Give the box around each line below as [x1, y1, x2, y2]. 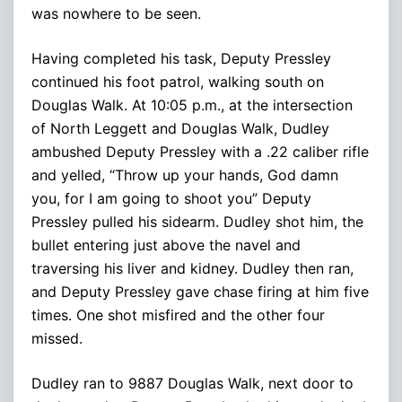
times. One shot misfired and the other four [31, 305, 325, 324]
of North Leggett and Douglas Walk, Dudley [31, 118, 329, 137]
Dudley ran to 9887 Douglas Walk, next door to [31, 373, 354, 392]
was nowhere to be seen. [31, 4, 201, 22]
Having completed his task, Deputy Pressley [31, 48, 331, 67]
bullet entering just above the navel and [31, 235, 301, 254]
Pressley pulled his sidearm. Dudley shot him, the [31, 212, 363, 231]
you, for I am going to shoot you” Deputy [31, 188, 311, 207]
